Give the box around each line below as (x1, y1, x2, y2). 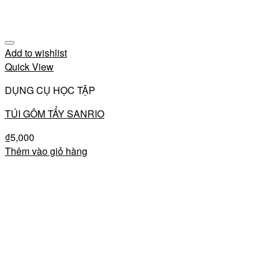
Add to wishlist (5, 46, 67, 60)
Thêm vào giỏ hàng (5, 144, 87, 158)
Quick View (5, 60, 54, 74)
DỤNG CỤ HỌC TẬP (5, 83, 95, 97)
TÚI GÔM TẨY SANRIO (5, 107, 104, 121)
